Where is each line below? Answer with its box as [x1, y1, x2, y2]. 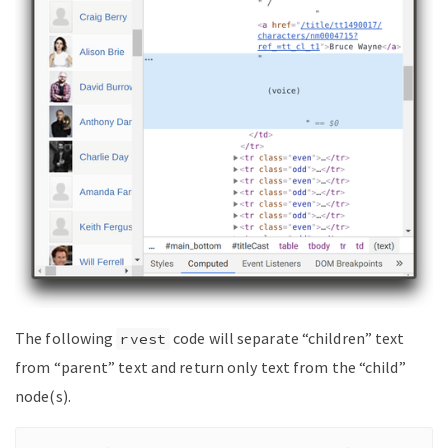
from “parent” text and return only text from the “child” [15, 356, 406, 377]
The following [15, 327, 117, 348]
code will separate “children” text [169, 327, 405, 348]
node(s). [15, 385, 71, 406]
